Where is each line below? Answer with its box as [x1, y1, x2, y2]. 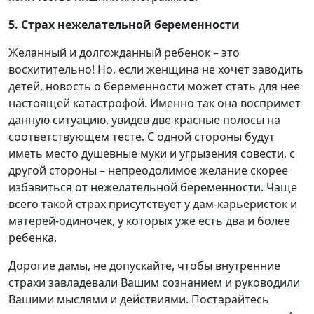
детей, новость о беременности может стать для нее [8, 78, 300, 95]
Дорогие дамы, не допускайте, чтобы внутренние [8, 258, 280, 274]
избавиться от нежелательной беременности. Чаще [8, 179, 297, 196]
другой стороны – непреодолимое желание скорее [8, 163, 288, 179]
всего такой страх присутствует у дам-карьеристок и [8, 196, 297, 212]
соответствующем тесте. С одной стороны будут [8, 129, 275, 145]
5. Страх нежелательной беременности [8, 17, 240, 33]
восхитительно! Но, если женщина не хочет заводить [8, 62, 303, 78]
